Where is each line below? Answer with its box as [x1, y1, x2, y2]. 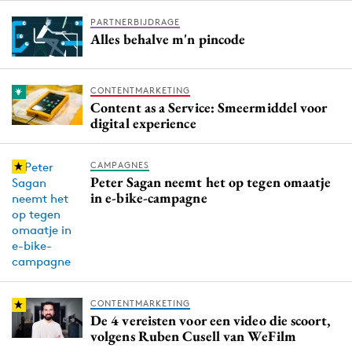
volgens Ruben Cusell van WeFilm [90, 326, 296, 345]
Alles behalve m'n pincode [90, 29, 246, 48]
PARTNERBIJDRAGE [90, 16, 180, 27]
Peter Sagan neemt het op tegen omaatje [90, 172, 332, 191]
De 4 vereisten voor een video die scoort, [90, 310, 330, 329]
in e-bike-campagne [90, 188, 207, 207]
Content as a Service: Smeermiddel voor [90, 97, 328, 116]
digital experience [90, 113, 196, 132]
